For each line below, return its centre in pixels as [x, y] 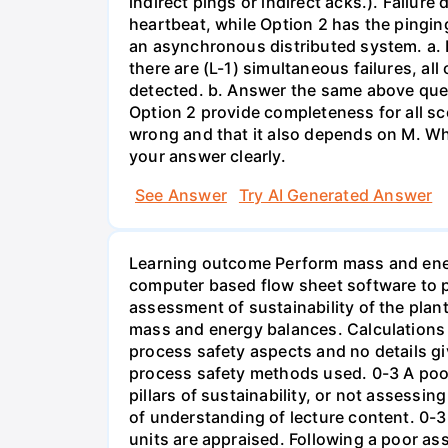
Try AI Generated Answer [335, 195]
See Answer [181, 195]
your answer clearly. [207, 155]
